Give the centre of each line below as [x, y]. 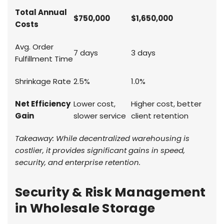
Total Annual [41, 12]
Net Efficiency [43, 104]
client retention [160, 116]
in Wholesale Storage [85, 208]
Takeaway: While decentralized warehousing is [102, 138]
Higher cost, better [166, 104]
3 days [143, 53]
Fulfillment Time [44, 59]
